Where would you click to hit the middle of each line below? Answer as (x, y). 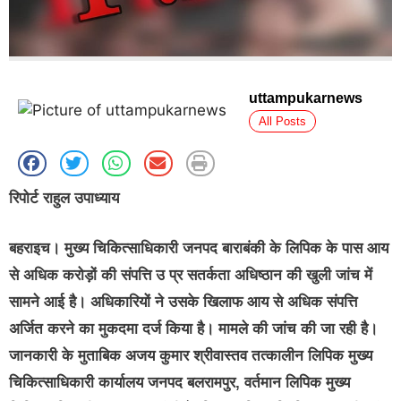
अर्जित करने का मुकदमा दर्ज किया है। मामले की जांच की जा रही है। (193, 328)
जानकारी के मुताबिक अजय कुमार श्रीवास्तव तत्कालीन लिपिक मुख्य (191, 355)
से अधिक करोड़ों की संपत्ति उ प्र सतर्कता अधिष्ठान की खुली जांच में (191, 275)
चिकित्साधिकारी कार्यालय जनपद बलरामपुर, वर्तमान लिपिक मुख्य (179, 382)
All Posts (282, 122)
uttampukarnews (306, 98)
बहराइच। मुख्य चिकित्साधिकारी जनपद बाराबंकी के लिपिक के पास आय (199, 248)
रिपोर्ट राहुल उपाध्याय (64, 199)
